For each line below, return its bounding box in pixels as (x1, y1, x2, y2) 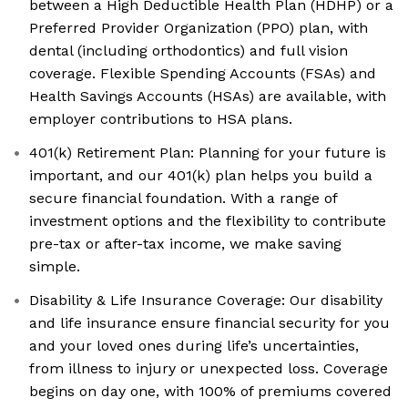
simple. (29, 258, 80, 276)
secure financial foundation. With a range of (29, 189, 338, 208)
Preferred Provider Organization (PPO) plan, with (29, 19, 368, 37)
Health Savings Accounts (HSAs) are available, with (29, 87, 386, 106)
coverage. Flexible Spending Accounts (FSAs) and (29, 65, 376, 83)
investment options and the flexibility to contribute (29, 212, 386, 230)
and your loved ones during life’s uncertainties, (29, 337, 359, 355)
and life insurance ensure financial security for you (29, 314, 390, 332)
